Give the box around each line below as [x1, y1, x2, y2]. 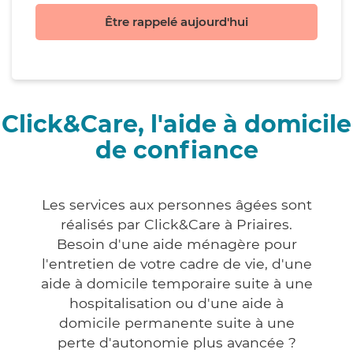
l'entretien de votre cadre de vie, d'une [41, 255, 312, 273]
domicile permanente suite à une [58, 314, 295, 332]
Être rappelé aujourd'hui [105, 14, 248, 30]
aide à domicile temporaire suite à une [40, 275, 313, 292]
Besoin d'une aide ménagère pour [56, 236, 297, 253]
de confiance [95, 136, 258, 165]
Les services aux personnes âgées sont [41, 196, 312, 214]
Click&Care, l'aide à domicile [2, 110, 351, 139]
